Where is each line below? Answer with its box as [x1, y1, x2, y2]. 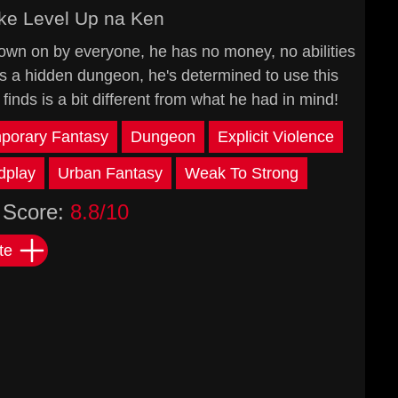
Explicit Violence [217, 128, 334, 146]
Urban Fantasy [58, 164, 163, 182]
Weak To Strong [185, 164, 298, 182]
